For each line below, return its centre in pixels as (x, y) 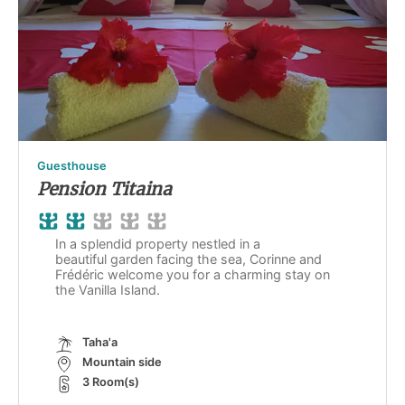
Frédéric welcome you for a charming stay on (193, 275)
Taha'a (100, 343)
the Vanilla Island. (108, 290)
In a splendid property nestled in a (158, 244)
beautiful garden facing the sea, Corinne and (188, 259)
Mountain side (122, 363)
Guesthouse (72, 166)
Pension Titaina (104, 189)
